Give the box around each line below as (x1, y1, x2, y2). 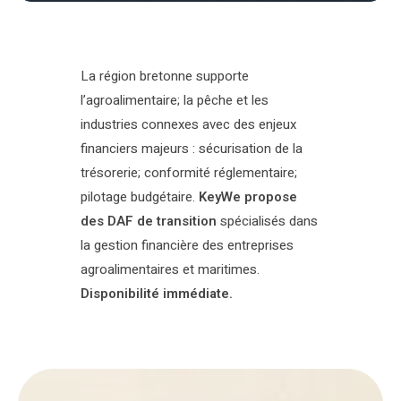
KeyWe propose (199, 186, 297, 207)
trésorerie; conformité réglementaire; (81, 162, 297, 183)
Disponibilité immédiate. (81, 283, 233, 303)
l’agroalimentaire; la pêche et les (81, 90, 269, 110)
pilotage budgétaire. (81, 186, 199, 207)
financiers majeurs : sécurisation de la (81, 138, 303, 158)
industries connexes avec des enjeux (81, 114, 296, 134)
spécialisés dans (217, 210, 318, 231)
